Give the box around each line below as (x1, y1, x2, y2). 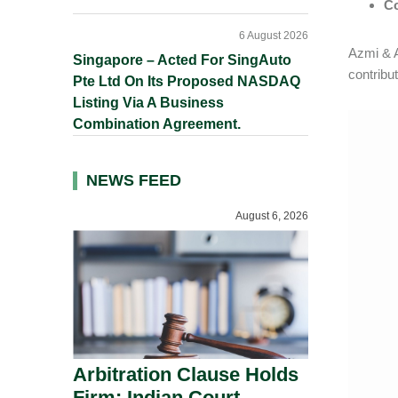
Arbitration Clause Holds (73, 363, 298, 386)
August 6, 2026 (235, 210, 308, 222)
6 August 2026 (239, 29, 308, 42)
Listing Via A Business (73, 95, 224, 110)
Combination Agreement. (73, 116, 241, 131)
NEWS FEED (86, 171, 181, 189)
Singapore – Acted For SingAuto (73, 52, 291, 68)
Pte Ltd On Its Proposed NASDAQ (73, 74, 300, 89)
